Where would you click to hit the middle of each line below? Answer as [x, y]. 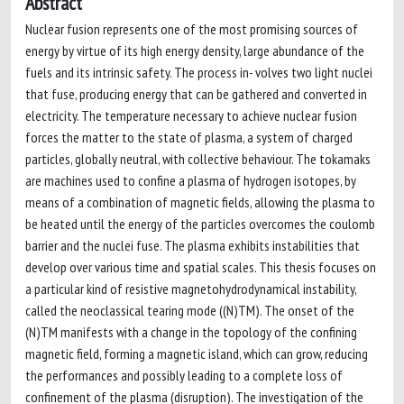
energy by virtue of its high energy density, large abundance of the [195, 50]
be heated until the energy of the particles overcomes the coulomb [200, 224]
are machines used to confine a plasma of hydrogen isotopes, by [191, 180]
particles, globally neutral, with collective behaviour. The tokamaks [198, 159]
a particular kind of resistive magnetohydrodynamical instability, [191, 289]
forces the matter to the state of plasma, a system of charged [189, 137]
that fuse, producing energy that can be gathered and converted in [196, 94]
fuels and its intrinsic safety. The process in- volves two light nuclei [199, 72]
